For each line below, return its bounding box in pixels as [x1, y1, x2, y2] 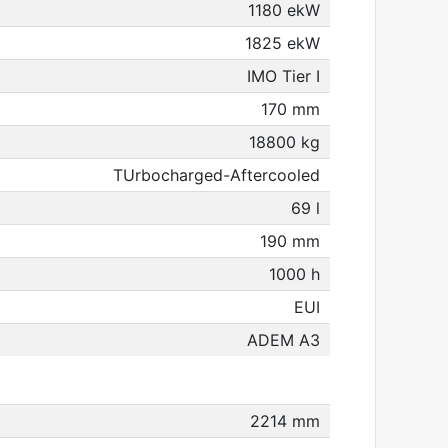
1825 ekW [245, 33, 320, 53]
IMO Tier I [247, 66, 320, 86]
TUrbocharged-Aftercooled [113, 165, 320, 185]
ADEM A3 [247, 330, 320, 350]
